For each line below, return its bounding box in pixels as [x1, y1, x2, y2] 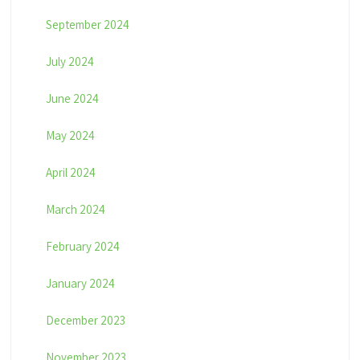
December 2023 [45, 313, 125, 329]
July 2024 [45, 54, 94, 70]
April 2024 [45, 165, 96, 181]
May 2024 [45, 128, 95, 144]
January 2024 [45, 276, 115, 292]
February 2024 [45, 239, 120, 255]
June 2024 [45, 91, 99, 107]
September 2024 [45, 17, 129, 33]
